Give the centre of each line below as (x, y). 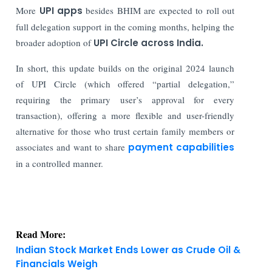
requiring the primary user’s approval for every (125, 99)
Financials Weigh (57, 240)
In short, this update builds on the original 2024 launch (125, 68)
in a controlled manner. (60, 163)
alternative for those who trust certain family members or (125, 131)
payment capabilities (182, 147)
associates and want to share (71, 147)
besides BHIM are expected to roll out (160, 10)
